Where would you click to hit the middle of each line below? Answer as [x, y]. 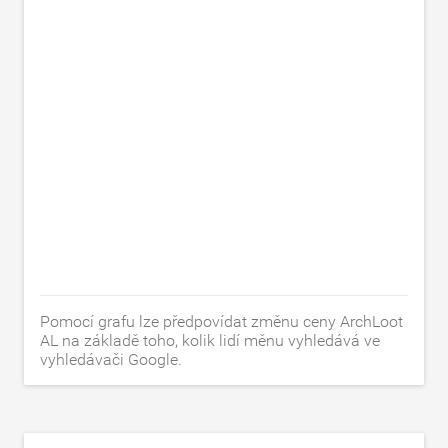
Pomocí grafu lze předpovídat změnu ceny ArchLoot [221, 321]
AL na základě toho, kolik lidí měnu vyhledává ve [210, 340]
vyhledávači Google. [111, 359]
